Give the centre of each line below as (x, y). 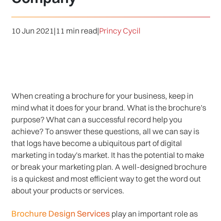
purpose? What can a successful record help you (96, 120)
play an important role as (154, 214)
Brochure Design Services (60, 214)
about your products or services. (68, 191)
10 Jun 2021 (32, 31)
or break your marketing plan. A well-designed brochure (109, 167)
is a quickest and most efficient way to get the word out (106, 179)
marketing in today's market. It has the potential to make (108, 155)
